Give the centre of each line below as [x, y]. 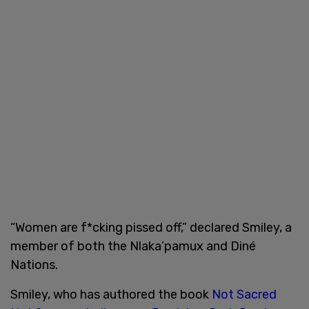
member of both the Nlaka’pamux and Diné [133, 246]
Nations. [34, 265]
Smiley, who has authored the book [111, 294]
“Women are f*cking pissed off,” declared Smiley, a [151, 227]
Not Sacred [244, 294]
